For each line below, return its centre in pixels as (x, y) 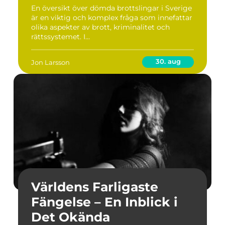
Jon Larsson (50, 62)
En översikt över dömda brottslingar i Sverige (111, 8)
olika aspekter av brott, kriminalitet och (100, 27)
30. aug (168, 61)
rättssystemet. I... (61, 37)
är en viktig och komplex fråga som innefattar (112, 18)
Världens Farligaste (95, 187)
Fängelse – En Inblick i (104, 202)
